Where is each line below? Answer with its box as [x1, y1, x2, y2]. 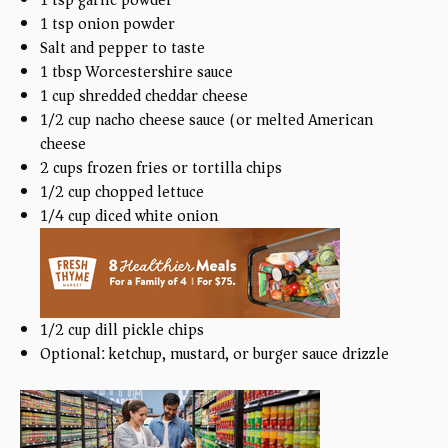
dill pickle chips [91, 315, 204, 344]
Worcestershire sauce [82, 57, 233, 86]
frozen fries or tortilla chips [83, 153, 282, 182]
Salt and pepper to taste [40, 33, 205, 62]
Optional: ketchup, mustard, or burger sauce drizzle [40, 339, 389, 368]
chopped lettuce [91, 177, 204, 206]
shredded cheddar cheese [75, 81, 248, 110]
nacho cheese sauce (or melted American [91, 105, 373, 134]
